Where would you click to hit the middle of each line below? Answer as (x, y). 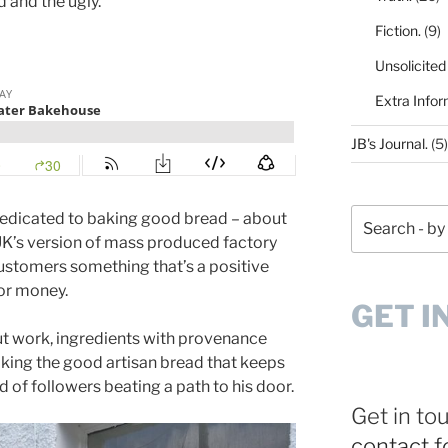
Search (373, 214)
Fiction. (397, 30)
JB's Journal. (389, 143)
